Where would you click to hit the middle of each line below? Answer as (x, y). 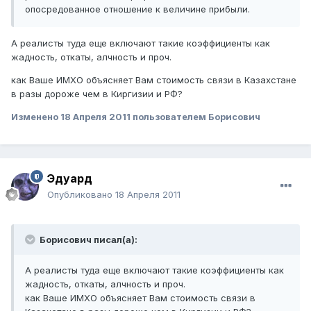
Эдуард (70, 179)
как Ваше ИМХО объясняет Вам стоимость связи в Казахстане (154, 80)
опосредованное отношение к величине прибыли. (137, 9)
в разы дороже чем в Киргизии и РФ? (97, 94)
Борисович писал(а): (87, 240)
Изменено (36, 117)
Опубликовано (81, 195)
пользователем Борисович (195, 117)
